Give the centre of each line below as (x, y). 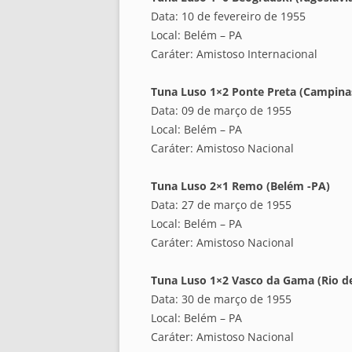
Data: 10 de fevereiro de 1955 (228, 16)
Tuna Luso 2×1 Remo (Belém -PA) (240, 186)
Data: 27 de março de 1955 (221, 205)
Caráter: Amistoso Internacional (234, 54)
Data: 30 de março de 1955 (221, 299)
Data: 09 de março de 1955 (221, 111)
